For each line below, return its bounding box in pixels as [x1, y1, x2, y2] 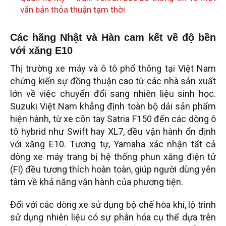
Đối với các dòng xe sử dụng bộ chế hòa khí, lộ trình [10, 199, 216, 210]
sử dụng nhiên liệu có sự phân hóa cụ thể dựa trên [10, 212, 216, 223]
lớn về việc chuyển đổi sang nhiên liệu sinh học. [10, 88, 216, 99]
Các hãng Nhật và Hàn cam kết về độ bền [10, 32, 216, 43]
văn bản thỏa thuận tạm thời [20, 5, 125, 15]
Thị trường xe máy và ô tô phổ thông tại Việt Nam [10, 63, 216, 74]
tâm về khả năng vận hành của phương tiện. [10, 177, 183, 188]
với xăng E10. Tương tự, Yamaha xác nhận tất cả [10, 139, 216, 150]
